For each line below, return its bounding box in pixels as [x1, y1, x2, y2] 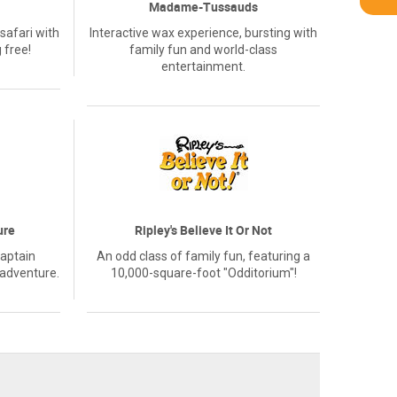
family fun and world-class [129, 43, 278, 57]
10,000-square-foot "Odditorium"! [110, 266, 297, 280]
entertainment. [161, 59, 246, 74]
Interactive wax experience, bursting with [90, 26, 318, 40]
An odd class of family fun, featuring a [97, 249, 311, 263]
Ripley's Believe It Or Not [135, 222, 273, 238]
